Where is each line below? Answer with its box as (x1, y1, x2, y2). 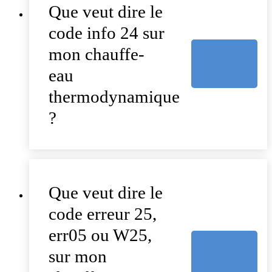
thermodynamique (49, 87, 180, 107)
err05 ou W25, (49, 225, 152, 245)
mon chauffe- (49, 44, 144, 64)
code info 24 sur (49, 23, 165, 43)
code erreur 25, (49, 204, 157, 224)
